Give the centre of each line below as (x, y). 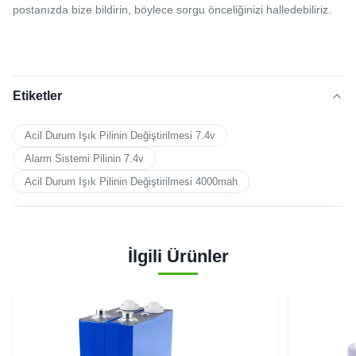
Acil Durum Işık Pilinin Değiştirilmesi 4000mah (131, 181)
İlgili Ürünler (178, 256)
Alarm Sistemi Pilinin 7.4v (84, 158)
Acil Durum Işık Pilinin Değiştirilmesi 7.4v (120, 135)
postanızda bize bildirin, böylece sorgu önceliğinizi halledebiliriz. (172, 9)
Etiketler (37, 95)
